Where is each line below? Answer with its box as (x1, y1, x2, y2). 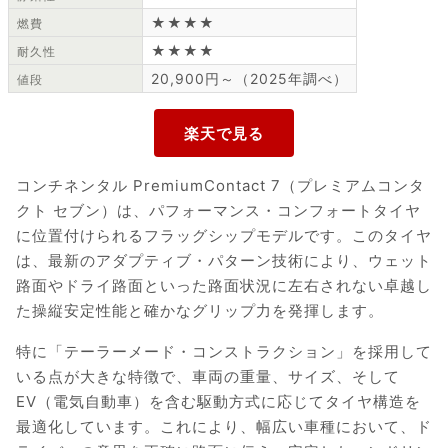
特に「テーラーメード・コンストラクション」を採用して (16, 342, 432, 362)
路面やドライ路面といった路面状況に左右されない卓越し (16, 276, 432, 296)
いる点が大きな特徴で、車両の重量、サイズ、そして (16, 367, 400, 387)
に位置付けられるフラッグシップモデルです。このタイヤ (16, 226, 432, 246)
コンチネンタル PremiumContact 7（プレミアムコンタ (16, 176, 425, 196)
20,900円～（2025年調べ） (151, 70, 348, 88)
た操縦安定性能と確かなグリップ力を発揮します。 (16, 301, 384, 321)
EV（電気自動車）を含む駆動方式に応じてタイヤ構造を (16, 392, 421, 412)
